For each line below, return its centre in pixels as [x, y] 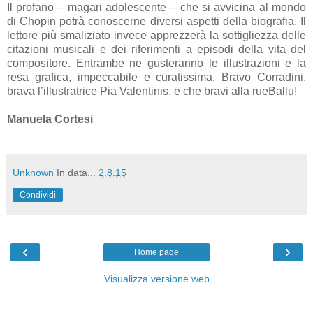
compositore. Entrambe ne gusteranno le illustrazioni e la [156, 63]
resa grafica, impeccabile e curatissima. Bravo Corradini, [156, 77]
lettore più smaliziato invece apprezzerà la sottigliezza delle [156, 35]
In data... [78, 172]
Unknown [33, 172]
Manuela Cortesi [50, 119]
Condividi [38, 195]
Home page [156, 252]
